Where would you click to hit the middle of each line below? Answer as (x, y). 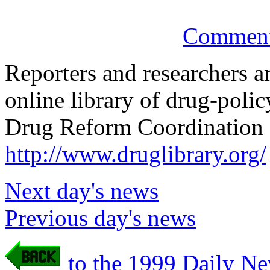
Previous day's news (100, 218)
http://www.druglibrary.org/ (136, 154)
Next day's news (82, 191)
